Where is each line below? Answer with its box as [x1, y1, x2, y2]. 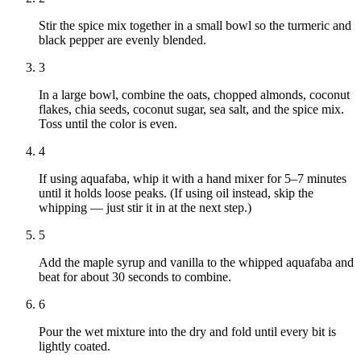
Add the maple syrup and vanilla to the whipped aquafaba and [39, 255, 354, 269]
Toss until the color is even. [39, 116, 177, 131]
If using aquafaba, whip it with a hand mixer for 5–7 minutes [39, 171, 346, 185]
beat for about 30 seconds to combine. [39, 269, 231, 284]
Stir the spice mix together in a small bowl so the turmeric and [39, 18, 351, 32]
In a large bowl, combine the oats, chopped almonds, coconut [39, 87, 350, 102]
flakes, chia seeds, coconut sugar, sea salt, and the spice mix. [39, 102, 344, 116]
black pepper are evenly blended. [39, 32, 206, 47]
